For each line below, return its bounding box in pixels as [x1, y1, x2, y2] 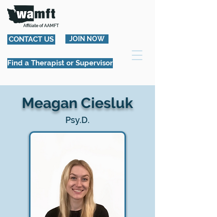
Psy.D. [65, 115, 90, 125]
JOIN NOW [69, 35, 105, 43]
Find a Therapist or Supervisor [7, 59, 113, 67]
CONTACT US [9, 35, 54, 44]
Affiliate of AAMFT [23, 23, 59, 28]
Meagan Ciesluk [22, 94, 133, 111]
